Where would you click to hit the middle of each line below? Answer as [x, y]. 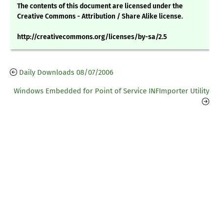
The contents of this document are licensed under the [100, 6]
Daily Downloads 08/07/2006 [66, 73]
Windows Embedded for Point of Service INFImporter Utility [111, 91]
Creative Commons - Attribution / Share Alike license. [100, 17]
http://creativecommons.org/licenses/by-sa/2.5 [92, 37]
